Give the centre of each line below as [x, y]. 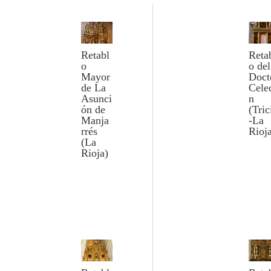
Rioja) [95, 153]
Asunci [97, 99]
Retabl [96, 55]
